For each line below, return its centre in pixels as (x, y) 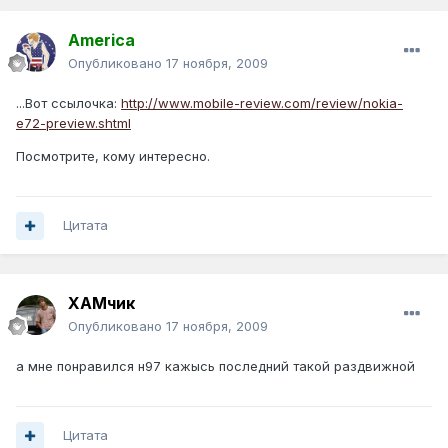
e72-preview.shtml (73, 123)
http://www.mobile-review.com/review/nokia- (262, 103)
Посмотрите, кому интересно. (113, 156)
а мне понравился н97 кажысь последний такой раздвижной (215, 366)
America (101, 40)
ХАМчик (101, 303)
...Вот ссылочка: (68, 103)
